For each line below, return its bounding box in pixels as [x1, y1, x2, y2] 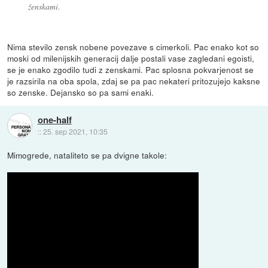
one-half [37, 112, 72, 126]
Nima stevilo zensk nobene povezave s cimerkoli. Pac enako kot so [7, 41, 260, 53]
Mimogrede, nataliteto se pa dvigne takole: [7, 149, 167, 162]
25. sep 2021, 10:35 [42, 126, 108, 136]
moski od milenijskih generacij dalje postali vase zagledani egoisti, [7, 52, 255, 65]
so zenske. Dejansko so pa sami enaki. [7, 86, 154, 99]
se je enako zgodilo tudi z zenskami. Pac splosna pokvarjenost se [7, 63, 254, 76]
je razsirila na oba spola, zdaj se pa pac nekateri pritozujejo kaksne [7, 75, 261, 87]
